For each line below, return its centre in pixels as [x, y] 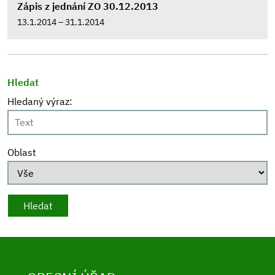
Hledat [23, 82]
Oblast [22, 152]
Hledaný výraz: [40, 101]
